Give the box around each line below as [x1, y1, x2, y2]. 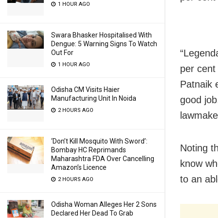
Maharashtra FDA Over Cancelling [51, 155, 154, 163]
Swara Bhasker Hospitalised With [51, 31, 152, 39]
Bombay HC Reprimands [51, 146, 126, 154]
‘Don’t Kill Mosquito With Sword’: [51, 137, 147, 145]
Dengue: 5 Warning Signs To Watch [51, 40, 157, 48]
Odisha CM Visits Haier [51, 86, 120, 93]
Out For [51, 49, 73, 56]
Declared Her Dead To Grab [51, 209, 133, 217]
